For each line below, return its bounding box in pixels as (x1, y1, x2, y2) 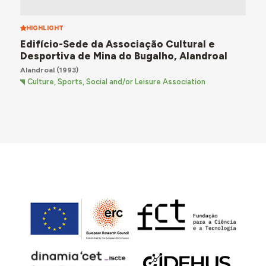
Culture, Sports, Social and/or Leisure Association (27, 77, 206, 87)
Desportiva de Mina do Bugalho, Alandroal (20, 49, 227, 62)
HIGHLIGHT (26, 24, 64, 33)
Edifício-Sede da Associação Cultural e (20, 37, 215, 50)
